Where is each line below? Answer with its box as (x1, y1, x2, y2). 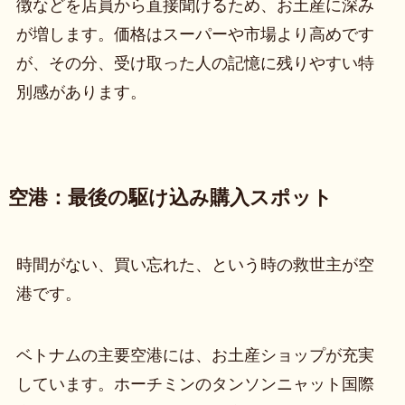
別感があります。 (15, 83, 146, 102)
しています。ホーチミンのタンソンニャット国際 (15, 375, 374, 394)
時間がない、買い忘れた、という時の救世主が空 (15, 256, 374, 275)
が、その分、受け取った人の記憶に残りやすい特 (15, 54, 374, 73)
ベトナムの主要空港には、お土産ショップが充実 (15, 346, 374, 365)
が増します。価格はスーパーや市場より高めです (15, 25, 374, 44)
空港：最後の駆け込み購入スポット (7, 187, 333, 210)
